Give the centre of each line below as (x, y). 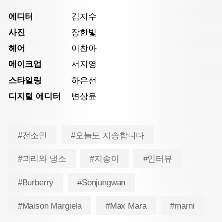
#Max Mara (126, 206)
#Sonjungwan (102, 182)
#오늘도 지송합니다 (108, 135)
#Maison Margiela (50, 206)
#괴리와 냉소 (42, 159)
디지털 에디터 (34, 96)
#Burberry (36, 182)
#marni (183, 206)
